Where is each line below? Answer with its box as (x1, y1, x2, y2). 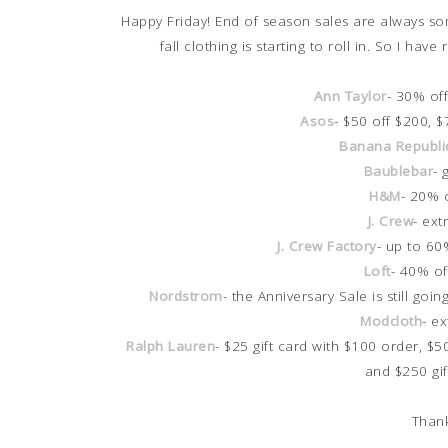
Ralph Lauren (126, 336, 216, 355)
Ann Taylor (313, 86, 387, 105)
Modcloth (360, 311, 422, 330)
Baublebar (363, 161, 434, 180)
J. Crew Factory (277, 236, 377, 255)
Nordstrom (149, 286, 223, 305)
